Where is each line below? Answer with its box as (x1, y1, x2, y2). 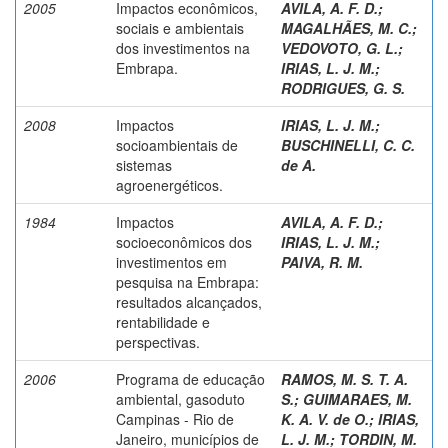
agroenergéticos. (116, 174, 223, 195)
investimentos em (116, 251, 227, 272)
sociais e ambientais (116, 17, 244, 38)
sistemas (116, 154, 172, 175)
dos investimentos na (116, 37, 250, 58)
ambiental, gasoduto (116, 388, 245, 409)
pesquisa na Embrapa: (116, 271, 259, 292)
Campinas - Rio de (116, 408, 234, 429)
